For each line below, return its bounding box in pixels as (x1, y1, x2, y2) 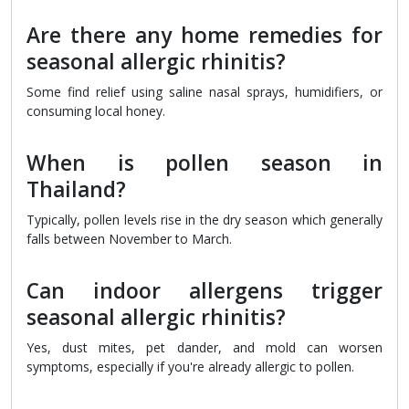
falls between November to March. (26, 230, 232, 248)
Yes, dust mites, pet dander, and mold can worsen (26, 339, 383, 357)
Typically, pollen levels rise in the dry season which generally (26, 211, 383, 229)
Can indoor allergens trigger (26, 277, 383, 306)
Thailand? (26, 175, 126, 204)
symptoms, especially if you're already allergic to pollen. (26, 358, 354, 376)
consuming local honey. (26, 102, 165, 121)
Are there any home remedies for (26, 21, 383, 50)
